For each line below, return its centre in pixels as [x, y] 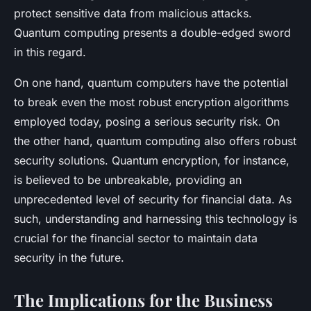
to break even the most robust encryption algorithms [151, 102]
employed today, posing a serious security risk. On [147, 121]
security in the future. [69, 257]
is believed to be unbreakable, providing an [128, 179]
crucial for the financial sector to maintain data [136, 238]
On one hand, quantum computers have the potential [151, 82]
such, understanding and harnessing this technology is [155, 218]
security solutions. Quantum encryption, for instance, [152, 160]
